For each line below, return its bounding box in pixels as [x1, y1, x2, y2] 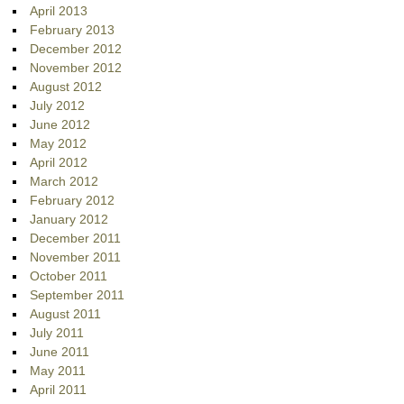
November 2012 [30, 60, 123, 76]
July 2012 [30, 98, 86, 114]
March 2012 [30, 174, 99, 189]
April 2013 [30, 4, 88, 19]
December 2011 [30, 231, 122, 246]
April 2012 [30, 155, 88, 170]
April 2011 [30, 382, 87, 398]
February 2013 [30, 23, 115, 38]
